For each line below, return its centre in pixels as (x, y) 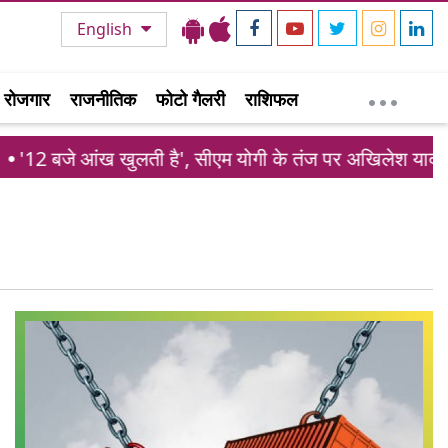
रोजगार (27, 99)
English (106, 29)
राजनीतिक (103, 99)
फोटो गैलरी (190, 99)
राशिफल (271, 99)
